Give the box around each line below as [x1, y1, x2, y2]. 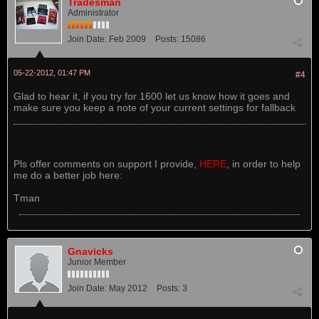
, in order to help [226, 158, 300, 169]
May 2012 [109, 283, 147, 293]
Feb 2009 [109, 34, 146, 44]
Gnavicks [68, 246, 113, 257]
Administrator [68, 8, 119, 18]
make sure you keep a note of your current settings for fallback [14, 102, 296, 113]
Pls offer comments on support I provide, [14, 158, 199, 169]
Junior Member [68, 257, 126, 267]
